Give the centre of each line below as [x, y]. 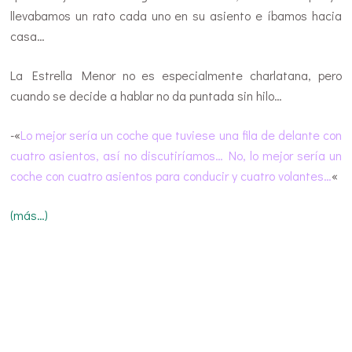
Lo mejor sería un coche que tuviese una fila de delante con [181, 134]
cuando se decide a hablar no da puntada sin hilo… [147, 95]
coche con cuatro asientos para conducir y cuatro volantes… [171, 175]
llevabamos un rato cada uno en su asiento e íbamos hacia [176, 15]
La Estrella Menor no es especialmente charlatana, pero [176, 75]
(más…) [29, 214]
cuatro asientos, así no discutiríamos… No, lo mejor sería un [176, 155]
